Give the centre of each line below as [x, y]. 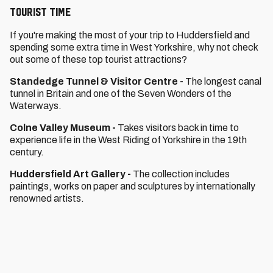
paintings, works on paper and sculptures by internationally [133, 186]
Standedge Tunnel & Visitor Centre [94, 81]
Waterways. [36, 106]
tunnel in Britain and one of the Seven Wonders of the [121, 94]
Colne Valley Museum [60, 128]
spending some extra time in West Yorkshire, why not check [134, 47]
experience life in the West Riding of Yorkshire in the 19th [128, 140]
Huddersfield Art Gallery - [71, 174]
